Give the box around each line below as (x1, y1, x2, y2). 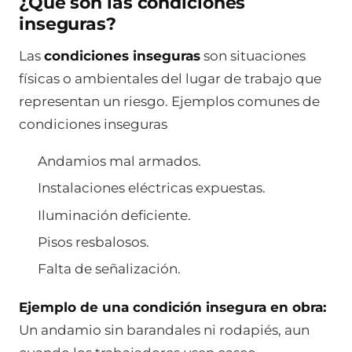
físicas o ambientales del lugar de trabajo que (19, 70, 321, 86)
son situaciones (200, 47, 306, 64)
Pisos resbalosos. (37, 233, 149, 250)
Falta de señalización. (37, 260, 181, 277)
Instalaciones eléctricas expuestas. (37, 180, 266, 196)
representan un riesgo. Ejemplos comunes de (19, 93, 320, 109)
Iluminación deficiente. (37, 207, 191, 223)
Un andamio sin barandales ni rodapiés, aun (19, 322, 310, 339)
